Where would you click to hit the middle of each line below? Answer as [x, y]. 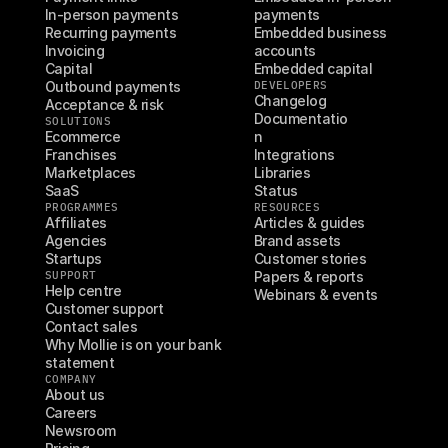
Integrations [294, 154]
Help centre [83, 290]
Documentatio [301, 118]
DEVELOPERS [291, 85]
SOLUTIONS [78, 121]
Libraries [282, 172]
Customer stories [310, 258]
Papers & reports [309, 276]
